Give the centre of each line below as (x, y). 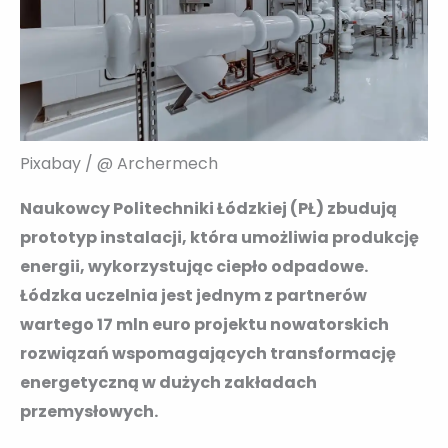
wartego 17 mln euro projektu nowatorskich (204, 324)
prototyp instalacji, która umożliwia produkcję (219, 237)
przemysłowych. (89, 411)
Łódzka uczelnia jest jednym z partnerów (193, 295)
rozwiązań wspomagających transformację (208, 353)
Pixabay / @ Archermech (119, 163)
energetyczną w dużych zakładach (168, 382)
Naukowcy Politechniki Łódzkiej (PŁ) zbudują (208, 208)
